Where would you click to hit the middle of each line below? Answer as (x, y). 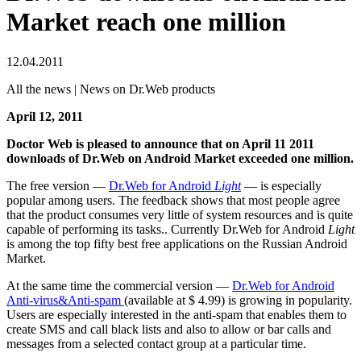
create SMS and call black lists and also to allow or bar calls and (169, 329)
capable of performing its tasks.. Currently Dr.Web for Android (167, 229)
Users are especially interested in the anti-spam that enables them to (176, 314)
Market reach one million (146, 22)
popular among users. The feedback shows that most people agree (173, 200)
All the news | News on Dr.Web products (111, 89)
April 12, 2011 (45, 116)
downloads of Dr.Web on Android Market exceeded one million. (180, 158)
